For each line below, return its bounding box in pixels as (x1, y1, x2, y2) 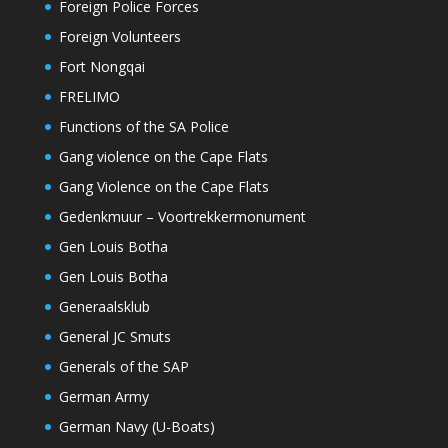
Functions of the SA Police (58, 117, 229, 137)
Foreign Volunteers (58, 27, 181, 47)
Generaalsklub (58, 297, 150, 317)
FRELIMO (58, 87, 120, 107)
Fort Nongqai (58, 57, 145, 77)
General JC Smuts (58, 327, 171, 347)
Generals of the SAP (58, 357, 189, 377)
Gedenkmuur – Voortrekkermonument (58, 207, 306, 227)
